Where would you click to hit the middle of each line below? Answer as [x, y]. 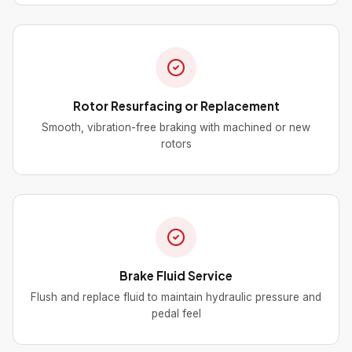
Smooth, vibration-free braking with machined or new [176, 127]
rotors [176, 144]
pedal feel [176, 313]
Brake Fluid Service [176, 275]
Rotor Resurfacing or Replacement [176, 106]
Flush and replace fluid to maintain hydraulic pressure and [176, 297]
